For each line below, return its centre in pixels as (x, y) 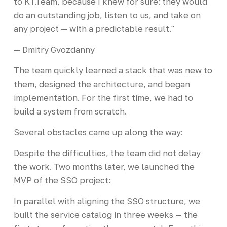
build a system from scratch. (70, 111)
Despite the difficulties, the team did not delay (107, 153)
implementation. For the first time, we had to (103, 98)
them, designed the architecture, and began (102, 84)
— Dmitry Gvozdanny (54, 49)
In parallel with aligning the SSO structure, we (107, 201)
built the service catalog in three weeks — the (105, 215)
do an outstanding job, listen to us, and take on (107, 15)
